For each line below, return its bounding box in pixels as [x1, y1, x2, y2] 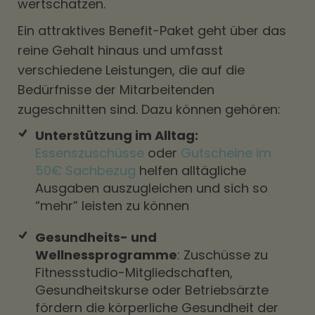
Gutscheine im [181, 144, 271, 162]
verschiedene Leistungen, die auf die [18, 61, 245, 79]
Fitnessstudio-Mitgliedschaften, [35, 264, 233, 281]
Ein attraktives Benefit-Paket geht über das [18, 22, 286, 39]
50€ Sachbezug [35, 162, 136, 179]
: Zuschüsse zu [177, 246, 268, 264]
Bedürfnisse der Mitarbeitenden [18, 81, 214, 98]
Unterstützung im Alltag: [35, 127, 198, 144]
